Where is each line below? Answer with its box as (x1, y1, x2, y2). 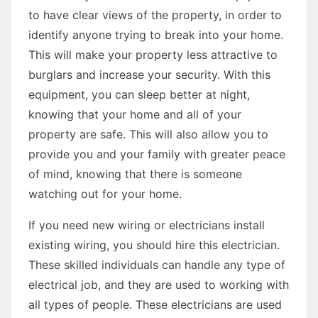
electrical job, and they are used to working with (28, 277, 289, 292)
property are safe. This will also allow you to (28, 126, 268, 141)
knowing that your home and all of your (28, 106, 241, 121)
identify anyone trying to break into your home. (28, 27, 283, 42)
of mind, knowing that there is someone (28, 166, 242, 181)
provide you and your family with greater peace (28, 146, 285, 161)
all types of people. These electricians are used (28, 297, 282, 312)
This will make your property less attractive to (28, 47, 278, 62)
